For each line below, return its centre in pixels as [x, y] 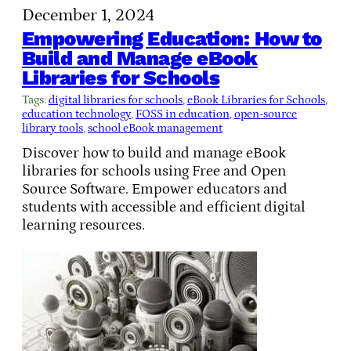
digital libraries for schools [116, 100]
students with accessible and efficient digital [164, 207]
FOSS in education [183, 114]
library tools [52, 128]
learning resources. [83, 225]
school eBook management [155, 128]
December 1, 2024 [88, 15]
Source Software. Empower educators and [155, 189]
